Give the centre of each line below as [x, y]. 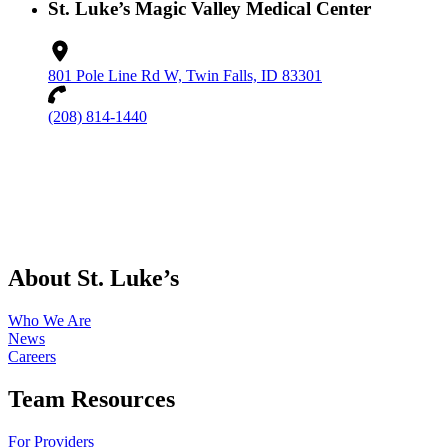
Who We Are [49, 321]
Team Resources [91, 399]
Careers [32, 357]
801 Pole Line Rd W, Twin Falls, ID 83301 [185, 76]
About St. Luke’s [93, 278]
